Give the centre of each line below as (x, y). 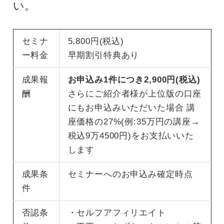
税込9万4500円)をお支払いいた (131, 135)
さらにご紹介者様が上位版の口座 (135, 93)
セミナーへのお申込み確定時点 (130, 174)
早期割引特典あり (103, 55)
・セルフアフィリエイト (117, 212)
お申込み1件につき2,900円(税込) (134, 79)
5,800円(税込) (96, 41)
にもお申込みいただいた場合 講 (132, 107)
